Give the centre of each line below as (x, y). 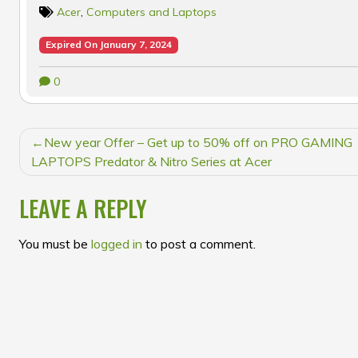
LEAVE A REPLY (83, 208)
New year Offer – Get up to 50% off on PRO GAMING (198, 142)
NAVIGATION (80, 172)
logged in (117, 243)
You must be (55, 243)
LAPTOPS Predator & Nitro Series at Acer (151, 161)
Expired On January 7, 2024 (108, 45)
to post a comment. (199, 243)
